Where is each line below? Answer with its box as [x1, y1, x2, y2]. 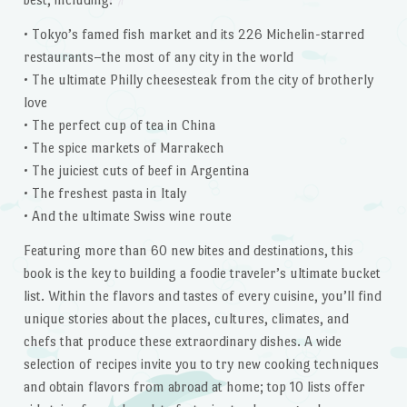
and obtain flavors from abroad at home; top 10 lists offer [23, 379, 365, 395]
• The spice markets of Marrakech [23, 140, 224, 156]
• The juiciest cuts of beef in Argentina [23, 163, 249, 179]
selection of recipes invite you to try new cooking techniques [23, 356, 379, 372]
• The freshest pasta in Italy [23, 185, 186, 202]
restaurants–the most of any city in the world [23, 49, 293, 65]
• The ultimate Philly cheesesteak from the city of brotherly [23, 72, 373, 88]
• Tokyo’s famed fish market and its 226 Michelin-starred [23, 26, 364, 43]
